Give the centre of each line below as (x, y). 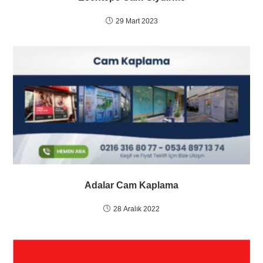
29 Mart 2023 (136, 21)
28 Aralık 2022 (136, 209)
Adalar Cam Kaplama (131, 185)
